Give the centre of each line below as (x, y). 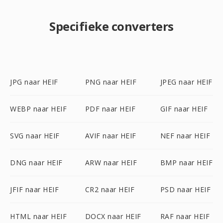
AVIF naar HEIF (111, 136)
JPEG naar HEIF (186, 82)
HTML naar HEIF (38, 216)
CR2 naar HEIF (110, 189)
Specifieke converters (111, 26)
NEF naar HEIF (185, 136)
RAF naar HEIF (185, 216)
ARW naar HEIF (111, 163)
